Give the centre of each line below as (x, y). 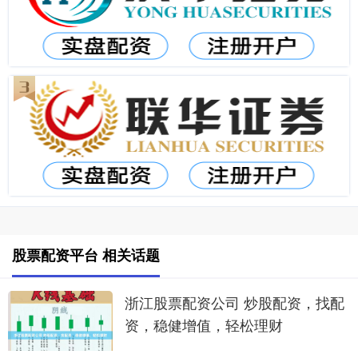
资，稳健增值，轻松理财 (203, 325)
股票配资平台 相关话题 (86, 255)
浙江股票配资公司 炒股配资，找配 (234, 302)
